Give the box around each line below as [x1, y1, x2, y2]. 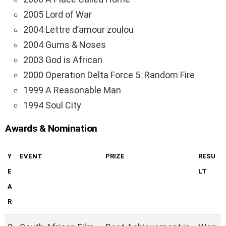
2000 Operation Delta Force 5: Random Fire [23, 70, 195, 81]
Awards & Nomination [5, 123, 97, 135]
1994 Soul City [23, 100, 81, 111]
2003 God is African [23, 54, 102, 66]
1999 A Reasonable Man [23, 85, 121, 96]
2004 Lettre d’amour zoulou [23, 24, 134, 35]
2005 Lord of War [23, 9, 92, 20]
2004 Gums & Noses [23, 39, 106, 50]
